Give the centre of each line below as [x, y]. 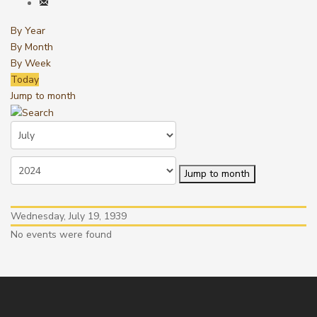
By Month [32, 47]
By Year [28, 31]
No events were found [61, 235]
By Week [31, 63]
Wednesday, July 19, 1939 [69, 217]
